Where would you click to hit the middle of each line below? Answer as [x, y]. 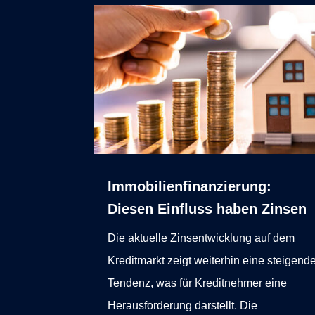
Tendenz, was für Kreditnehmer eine [198, 283]
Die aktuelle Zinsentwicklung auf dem [201, 238]
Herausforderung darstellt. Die [183, 306]
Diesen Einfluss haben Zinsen [207, 209]
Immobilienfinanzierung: [190, 187]
